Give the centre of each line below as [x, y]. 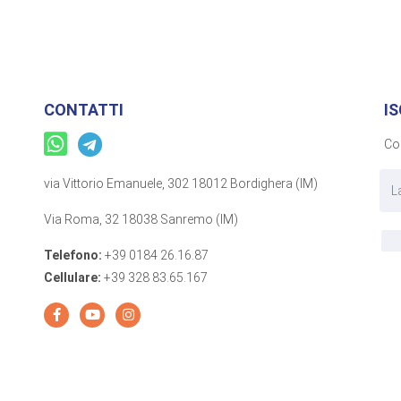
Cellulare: [73, 277]
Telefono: [73, 255]
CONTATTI [84, 109]
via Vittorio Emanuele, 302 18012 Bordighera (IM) [181, 183]
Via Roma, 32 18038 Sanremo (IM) [141, 219]
